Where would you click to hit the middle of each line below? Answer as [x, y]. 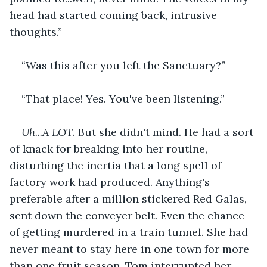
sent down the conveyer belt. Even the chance [128, 215]
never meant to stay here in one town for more [131, 249]
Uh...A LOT [47, 132]
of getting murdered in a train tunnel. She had [130, 232]
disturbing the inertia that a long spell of [117, 165]
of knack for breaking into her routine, [110, 148]
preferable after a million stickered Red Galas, [130, 198]
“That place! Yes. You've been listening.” [123, 98]
